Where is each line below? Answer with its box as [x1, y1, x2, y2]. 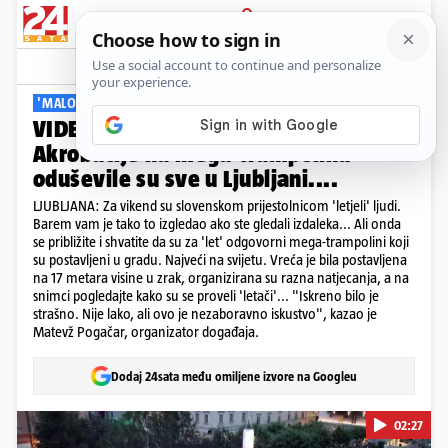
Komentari [346, 58, 407, 74]
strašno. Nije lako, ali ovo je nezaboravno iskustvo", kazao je [33, 305, 377, 322]
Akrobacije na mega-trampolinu [33, 140, 351, 167]
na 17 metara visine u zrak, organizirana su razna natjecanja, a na [33, 269, 409, 286]
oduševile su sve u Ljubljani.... [33, 165, 339, 192]
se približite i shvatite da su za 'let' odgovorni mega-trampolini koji [33, 233, 409, 250]
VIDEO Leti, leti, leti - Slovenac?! [33, 115, 357, 142]
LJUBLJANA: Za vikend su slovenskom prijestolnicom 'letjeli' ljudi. [33, 197, 401, 214]
